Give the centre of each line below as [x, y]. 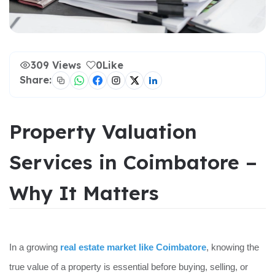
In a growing [33, 247]
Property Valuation [103, 131]
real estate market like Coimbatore [133, 247]
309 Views [56, 65]
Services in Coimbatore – [133, 162]
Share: [36, 80]
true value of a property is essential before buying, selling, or [129, 267]
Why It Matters [84, 192]
